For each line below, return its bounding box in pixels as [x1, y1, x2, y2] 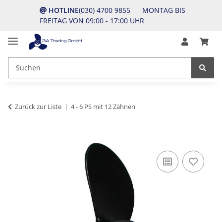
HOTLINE [49, 5, 79, 15]
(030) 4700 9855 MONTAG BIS [79, 5, 185, 15]
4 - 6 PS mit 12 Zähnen [71, 102, 135, 111]
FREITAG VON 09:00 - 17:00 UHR [40, 16, 144, 25]
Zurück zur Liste [15, 102, 61, 111]
